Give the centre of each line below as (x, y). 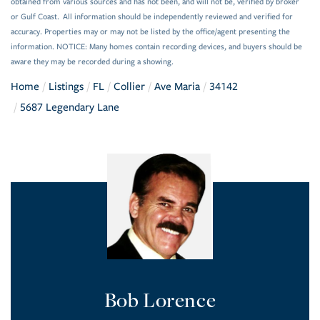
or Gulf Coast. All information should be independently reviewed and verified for (152, 17)
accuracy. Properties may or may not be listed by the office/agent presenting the (150, 32)
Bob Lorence (160, 300)
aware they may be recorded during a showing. (92, 62)
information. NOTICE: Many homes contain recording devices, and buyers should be (156, 47)
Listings (66, 87)
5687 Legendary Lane (70, 107)
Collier (129, 87)
